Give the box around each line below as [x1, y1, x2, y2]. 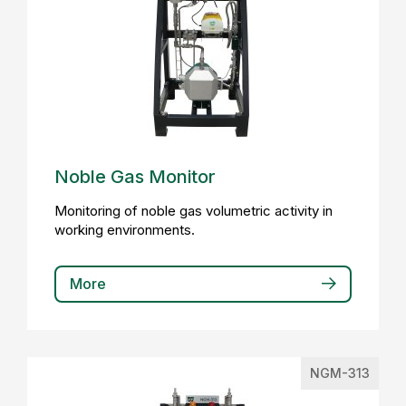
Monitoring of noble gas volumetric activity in [54, 202, 333, 219]
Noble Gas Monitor [54, 166, 216, 188]
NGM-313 [310, 365, 370, 381]
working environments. [54, 221, 195, 238]
